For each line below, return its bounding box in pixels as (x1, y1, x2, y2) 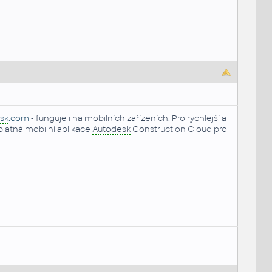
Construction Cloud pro (130, 124, 227, 135)
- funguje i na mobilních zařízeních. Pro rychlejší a (29, 113, 226, 124)
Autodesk (92, 124, 131, 135)
